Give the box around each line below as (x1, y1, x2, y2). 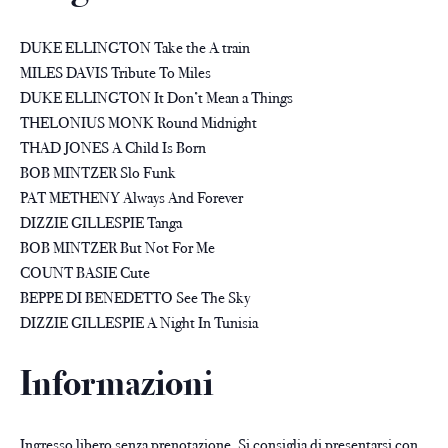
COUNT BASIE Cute (20, 263, 150, 283)
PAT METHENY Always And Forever (20, 188, 243, 208)
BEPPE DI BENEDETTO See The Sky (20, 288, 250, 308)
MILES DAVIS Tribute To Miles (20, 63, 211, 83)
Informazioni (20, 362, 213, 406)
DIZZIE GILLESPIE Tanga (20, 213, 182, 233)
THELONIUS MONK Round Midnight (20, 113, 257, 133)
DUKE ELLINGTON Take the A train (20, 38, 250, 58)
